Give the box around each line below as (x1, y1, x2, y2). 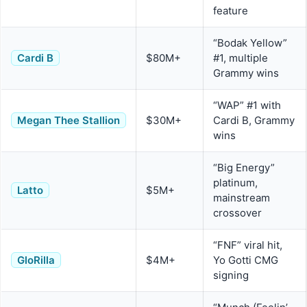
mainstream (213, 191, 270, 205)
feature (213, 4, 248, 18)
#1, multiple (213, 51, 268, 65)
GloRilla (17, 254, 55, 267)
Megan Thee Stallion (17, 114, 120, 127)
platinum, (213, 176, 258, 190)
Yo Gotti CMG (213, 254, 278, 267)
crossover (213, 206, 262, 220)
